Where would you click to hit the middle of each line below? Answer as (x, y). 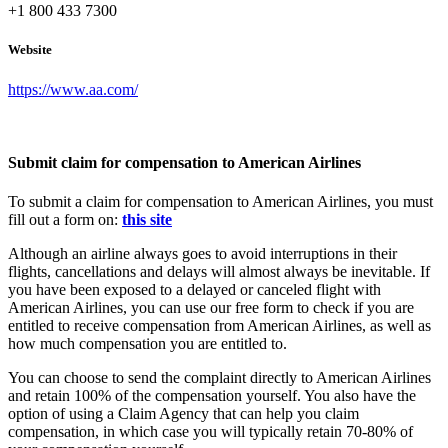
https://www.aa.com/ (73, 89)
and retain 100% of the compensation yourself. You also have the (212, 396)
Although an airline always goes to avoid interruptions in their (202, 254)
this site (147, 220)
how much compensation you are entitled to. (147, 344)
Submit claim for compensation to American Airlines (184, 162)
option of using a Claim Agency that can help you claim (183, 414)
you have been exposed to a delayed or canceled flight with (194, 290)
